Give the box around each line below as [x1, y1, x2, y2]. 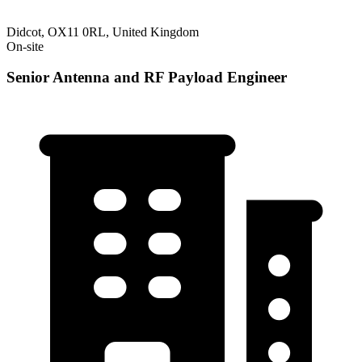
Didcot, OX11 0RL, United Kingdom [6, 24, 199, 39]
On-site [6, 39, 44, 53]
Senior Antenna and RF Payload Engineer [6, 69, 287, 86]
